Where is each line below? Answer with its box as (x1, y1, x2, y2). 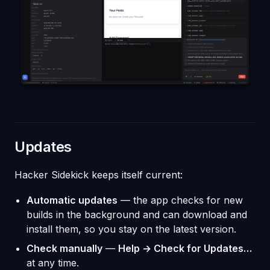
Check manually (27, 242, 102, 254)
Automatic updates (27, 193, 118, 206)
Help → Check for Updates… (118, 242, 252, 254)
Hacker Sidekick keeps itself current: (14, 168, 183, 181)
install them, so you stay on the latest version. (27, 222, 236, 235)
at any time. (27, 256, 79, 269)
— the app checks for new (118, 193, 243, 206)
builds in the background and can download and (27, 208, 247, 221)
